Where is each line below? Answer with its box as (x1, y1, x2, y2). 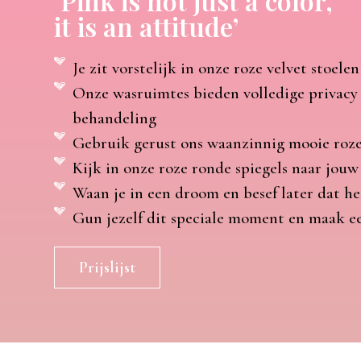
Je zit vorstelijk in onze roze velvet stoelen (72, 57, 359, 78)
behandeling (72, 107, 156, 128)
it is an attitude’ (54, 8, 239, 44)
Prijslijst (79, 257, 136, 277)
